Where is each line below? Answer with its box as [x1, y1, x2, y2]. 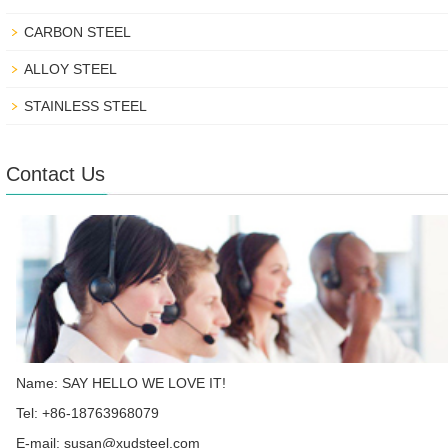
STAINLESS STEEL [24, 98, 148, 115]
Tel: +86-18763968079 [16, 404, 160, 421]
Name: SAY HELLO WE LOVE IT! [16, 374, 227, 391]
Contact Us [6, 163, 106, 186]
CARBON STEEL [24, 24, 132, 41]
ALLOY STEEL [24, 61, 118, 78]
